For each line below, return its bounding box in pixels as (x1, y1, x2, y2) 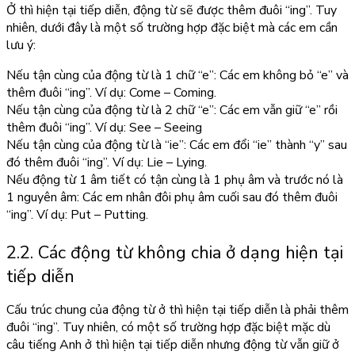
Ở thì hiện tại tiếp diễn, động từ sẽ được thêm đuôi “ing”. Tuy (6, 2, 337, 20)
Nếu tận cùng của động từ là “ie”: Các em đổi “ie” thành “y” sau (6, 136, 347, 155)
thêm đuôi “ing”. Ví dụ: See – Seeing (6, 119, 202, 137)
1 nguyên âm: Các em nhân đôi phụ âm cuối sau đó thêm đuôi (6, 189, 338, 207)
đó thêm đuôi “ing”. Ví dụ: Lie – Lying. (6, 154, 207, 172)
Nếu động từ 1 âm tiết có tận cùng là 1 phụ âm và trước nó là (6, 171, 343, 189)
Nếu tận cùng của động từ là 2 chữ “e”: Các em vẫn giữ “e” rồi (6, 101, 338, 120)
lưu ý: (6, 36, 36, 55)
